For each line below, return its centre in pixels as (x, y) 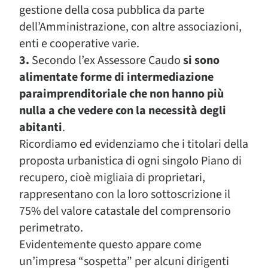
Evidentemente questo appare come (110, 245)
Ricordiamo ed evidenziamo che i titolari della (134, 144)
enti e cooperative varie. (79, 44)
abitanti (41, 127)
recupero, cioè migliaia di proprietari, (112, 178)
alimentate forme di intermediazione (116, 77)
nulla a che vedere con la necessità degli (123, 111)
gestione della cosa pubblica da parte (112, 10)
